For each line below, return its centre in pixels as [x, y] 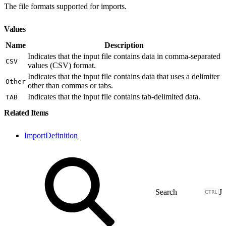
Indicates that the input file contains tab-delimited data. [114, 96]
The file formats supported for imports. [65, 6]
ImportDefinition [51, 135]
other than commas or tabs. [70, 85]
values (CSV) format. [62, 65]
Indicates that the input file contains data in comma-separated [124, 56]
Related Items [27, 112]
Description [124, 45]
